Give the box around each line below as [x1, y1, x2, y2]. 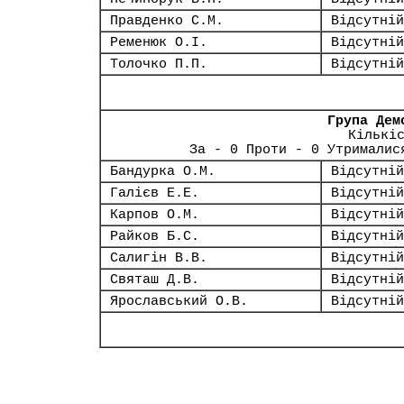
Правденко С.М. [110, 14, 224, 28]
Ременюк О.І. [110, 35, 207, 50]
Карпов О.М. [110, 207, 199, 222]
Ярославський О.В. [110, 294, 248, 308]
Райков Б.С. [110, 229, 199, 243]
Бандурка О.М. [110, 164, 216, 179]
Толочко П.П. [110, 57, 207, 71]
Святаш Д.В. [110, 272, 199, 287]
